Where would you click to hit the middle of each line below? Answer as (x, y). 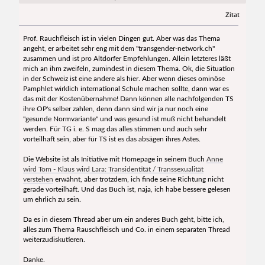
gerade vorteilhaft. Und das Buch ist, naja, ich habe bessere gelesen (127, 189)
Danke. (34, 259)
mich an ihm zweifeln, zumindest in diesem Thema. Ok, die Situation (129, 68)
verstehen (38, 179)
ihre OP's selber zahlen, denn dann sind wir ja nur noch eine (115, 109)
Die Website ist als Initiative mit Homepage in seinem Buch (114, 159)
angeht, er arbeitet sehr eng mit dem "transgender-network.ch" (119, 48)
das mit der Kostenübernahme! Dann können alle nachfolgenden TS (128, 98)
